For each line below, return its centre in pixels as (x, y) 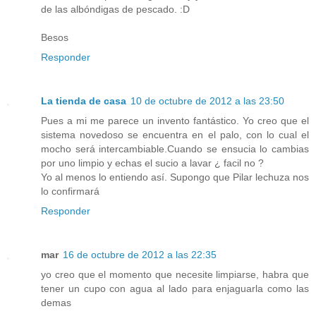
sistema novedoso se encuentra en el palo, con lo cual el (175, 134)
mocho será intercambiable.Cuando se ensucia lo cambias (175, 148)
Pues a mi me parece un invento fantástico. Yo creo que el (175, 120)
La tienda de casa (84, 101)
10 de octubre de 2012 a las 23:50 (207, 101)
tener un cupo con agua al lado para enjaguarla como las (175, 288)
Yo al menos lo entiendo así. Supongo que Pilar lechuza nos (175, 177)
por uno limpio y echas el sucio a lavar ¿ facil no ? (152, 163)
